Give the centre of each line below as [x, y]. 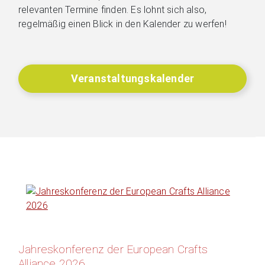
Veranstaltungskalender [132, 79]
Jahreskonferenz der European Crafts [113, 249]
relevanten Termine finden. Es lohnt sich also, [113, 9]
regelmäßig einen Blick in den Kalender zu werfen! [122, 24]
